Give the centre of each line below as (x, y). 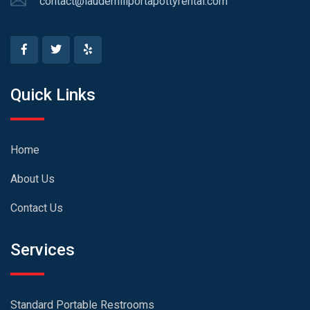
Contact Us (37, 208)
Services (43, 250)
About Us (33, 179)
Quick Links (53, 95)
